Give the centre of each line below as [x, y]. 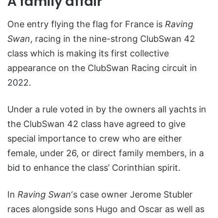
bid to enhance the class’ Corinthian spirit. [94, 167]
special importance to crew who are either [95, 138]
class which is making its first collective [88, 53]
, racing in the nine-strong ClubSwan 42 [113, 38]
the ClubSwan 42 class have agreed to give [96, 124]
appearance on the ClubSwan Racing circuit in [102, 68]
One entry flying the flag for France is [86, 24]
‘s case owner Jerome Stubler [132, 194]
